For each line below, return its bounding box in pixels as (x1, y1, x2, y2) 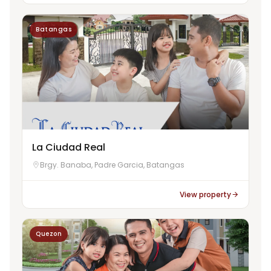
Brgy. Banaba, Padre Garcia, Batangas (40, 159, 184, 170)
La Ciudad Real (32, 140, 105, 154)
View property (180, 189, 231, 200)
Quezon (36, 229, 62, 238)
